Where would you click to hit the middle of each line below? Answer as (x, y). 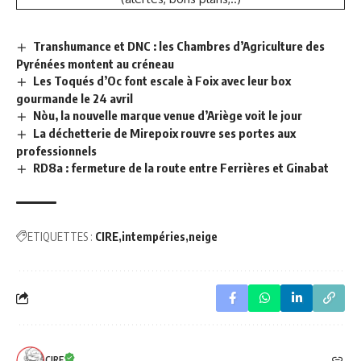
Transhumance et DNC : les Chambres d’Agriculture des (179, 46)
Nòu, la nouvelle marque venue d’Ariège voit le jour (168, 115)
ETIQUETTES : (60, 236)
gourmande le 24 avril (75, 98)
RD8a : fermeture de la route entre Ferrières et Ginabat (181, 167)
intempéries (154, 236)
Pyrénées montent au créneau (95, 64)
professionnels (56, 150)
